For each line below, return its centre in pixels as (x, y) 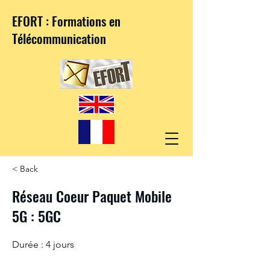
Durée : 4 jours (43, 244)
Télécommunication (59, 38)
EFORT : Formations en (66, 21)
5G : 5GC (36, 216)
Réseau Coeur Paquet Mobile (92, 196)
